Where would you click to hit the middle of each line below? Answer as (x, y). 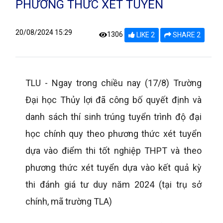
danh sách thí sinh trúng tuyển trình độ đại (113, 117)
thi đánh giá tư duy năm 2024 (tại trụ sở (113, 185)
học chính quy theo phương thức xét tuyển (113, 134)
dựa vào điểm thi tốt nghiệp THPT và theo (113, 151)
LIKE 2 (145, 35)
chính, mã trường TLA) (69, 202)
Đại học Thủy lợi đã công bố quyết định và (113, 100)
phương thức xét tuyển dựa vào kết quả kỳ (113, 168)
